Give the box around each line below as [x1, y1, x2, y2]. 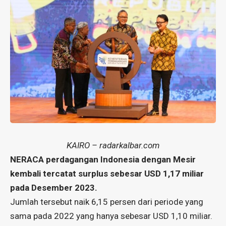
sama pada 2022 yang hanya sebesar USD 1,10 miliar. [10, 210, 212, 221]
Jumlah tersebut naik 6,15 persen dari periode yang [10, 196, 203, 207]
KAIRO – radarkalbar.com [67, 140, 159, 150]
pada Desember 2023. [10, 182, 97, 193]
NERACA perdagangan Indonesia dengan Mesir [10, 154, 196, 164]
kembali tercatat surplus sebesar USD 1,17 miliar [10, 168, 204, 179]
